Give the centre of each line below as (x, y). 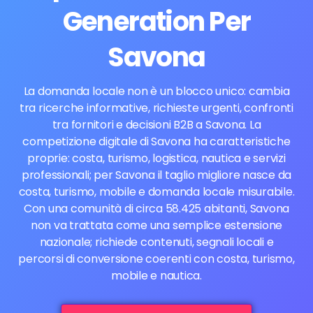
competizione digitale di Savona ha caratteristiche (156, 141)
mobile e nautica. (156, 276)
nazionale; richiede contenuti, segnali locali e (156, 242)
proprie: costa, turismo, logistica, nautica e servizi (156, 158)
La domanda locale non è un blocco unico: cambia (156, 91)
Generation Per (156, 21)
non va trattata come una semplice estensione (156, 225)
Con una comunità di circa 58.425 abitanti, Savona (156, 209)
